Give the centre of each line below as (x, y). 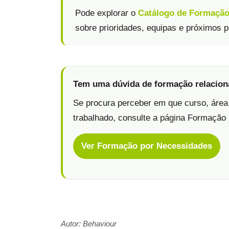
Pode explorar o (107, 13)
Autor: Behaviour (89, 223)
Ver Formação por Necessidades (147, 146)
